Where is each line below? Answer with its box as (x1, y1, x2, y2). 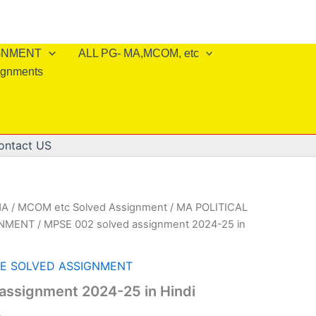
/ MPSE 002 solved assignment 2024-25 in (35, 218, 245, 231)
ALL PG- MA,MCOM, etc (78, 47, 199, 59)
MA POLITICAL (176, 201, 248, 214)
